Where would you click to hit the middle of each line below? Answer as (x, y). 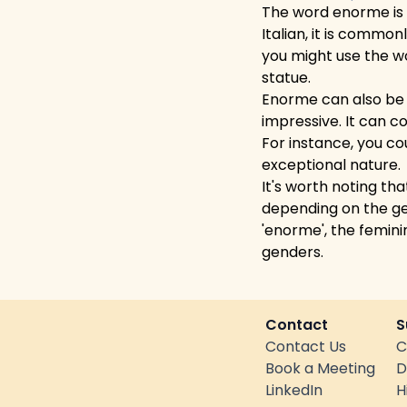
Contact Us (306, 347)
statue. (286, 78)
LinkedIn (294, 390)
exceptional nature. (331, 165)
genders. (293, 252)
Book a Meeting (320, 368)
